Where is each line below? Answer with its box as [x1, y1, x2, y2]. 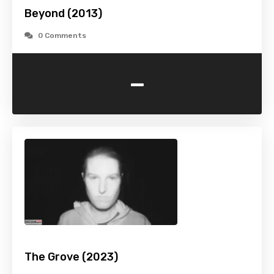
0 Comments [38, 31, 86, 40]
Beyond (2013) [24, 7, 102, 21]
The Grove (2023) [24, 250, 118, 264]
